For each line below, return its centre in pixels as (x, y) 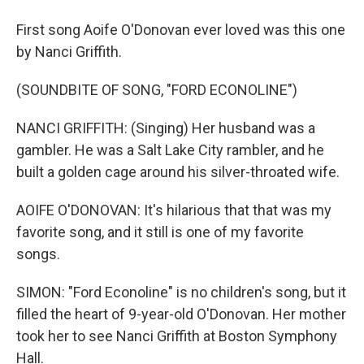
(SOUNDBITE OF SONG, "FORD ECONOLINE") (157, 90)
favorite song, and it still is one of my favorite (160, 232)
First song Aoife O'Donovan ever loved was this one (181, 30)
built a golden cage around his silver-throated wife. (178, 172)
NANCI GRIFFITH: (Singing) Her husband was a (166, 128)
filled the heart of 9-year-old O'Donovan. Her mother (181, 314)
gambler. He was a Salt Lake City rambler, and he (170, 150)
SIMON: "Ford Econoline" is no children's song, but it (181, 292)
